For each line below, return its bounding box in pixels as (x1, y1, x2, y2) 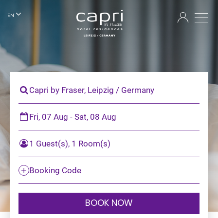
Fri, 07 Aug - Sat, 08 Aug (29, 111, 116, 122)
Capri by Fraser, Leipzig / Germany (29, 84, 154, 95)
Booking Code (29, 164, 81, 176)
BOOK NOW (85, 199, 133, 208)
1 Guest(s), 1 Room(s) (29, 138, 110, 149)
